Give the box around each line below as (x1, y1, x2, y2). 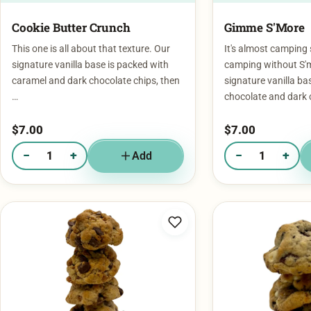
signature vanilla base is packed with (12, 32, 169, 44)
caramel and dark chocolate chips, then (12, 48, 180, 60)
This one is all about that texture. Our (12, 16, 170, 28)
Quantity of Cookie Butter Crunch (14, 129, 160, 142)
